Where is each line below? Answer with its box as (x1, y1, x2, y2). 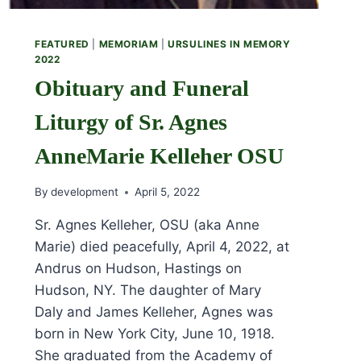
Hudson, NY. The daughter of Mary (35, 282, 262, 299)
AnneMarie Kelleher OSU (35, 143, 284, 168)
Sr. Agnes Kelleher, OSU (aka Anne (35, 217, 260, 234)
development (51, 185, 119, 199)
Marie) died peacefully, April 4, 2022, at (35, 239, 290, 255)
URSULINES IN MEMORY (168, 37, 291, 50)
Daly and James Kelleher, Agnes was (35, 304, 274, 321)
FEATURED (35, 37, 89, 50)
